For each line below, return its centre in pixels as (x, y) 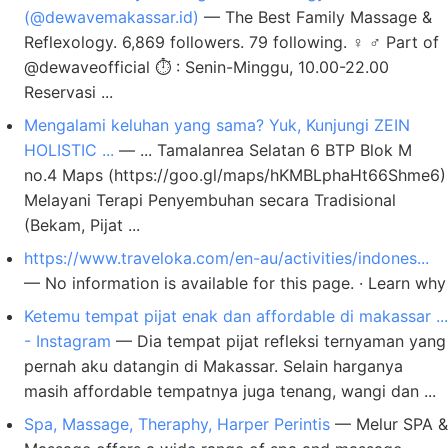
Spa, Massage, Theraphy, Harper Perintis (177, 424)
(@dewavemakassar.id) (111, 17)
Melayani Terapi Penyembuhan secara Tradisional (210, 200)
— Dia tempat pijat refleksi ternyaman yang (278, 341)
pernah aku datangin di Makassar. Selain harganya (213, 366)
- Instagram (67, 341)
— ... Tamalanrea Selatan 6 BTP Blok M (263, 150)
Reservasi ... (68, 92)
